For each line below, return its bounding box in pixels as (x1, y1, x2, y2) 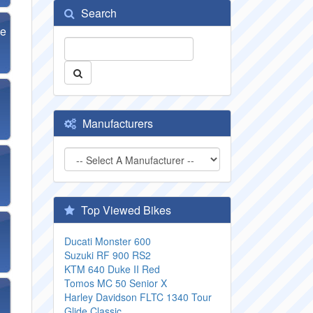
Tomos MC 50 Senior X (64, 276, 167, 290)
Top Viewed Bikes (78, 202, 171, 218)
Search (78, 5, 117, 21)
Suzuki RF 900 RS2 (64, 248, 151, 262)
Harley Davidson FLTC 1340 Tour (64, 290, 212, 304)
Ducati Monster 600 (64, 234, 151, 248)
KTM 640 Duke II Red (64, 262, 160, 276)
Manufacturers (80, 115, 153, 131)
